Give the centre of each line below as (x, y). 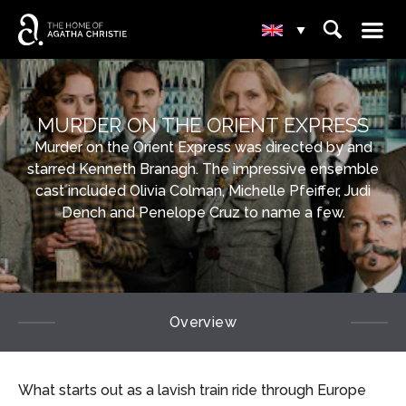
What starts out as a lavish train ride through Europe (192, 390)
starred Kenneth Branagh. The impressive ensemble (203, 169)
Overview (203, 322)
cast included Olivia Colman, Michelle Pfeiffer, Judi (203, 191)
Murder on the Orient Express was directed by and (203, 147)
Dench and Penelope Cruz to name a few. (203, 213)
